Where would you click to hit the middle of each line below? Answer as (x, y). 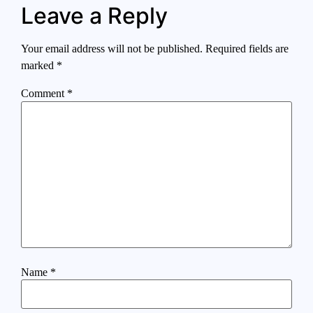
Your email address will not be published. (112, 49)
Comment (44, 94)
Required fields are (247, 49)
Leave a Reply (94, 16)
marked (39, 66)
